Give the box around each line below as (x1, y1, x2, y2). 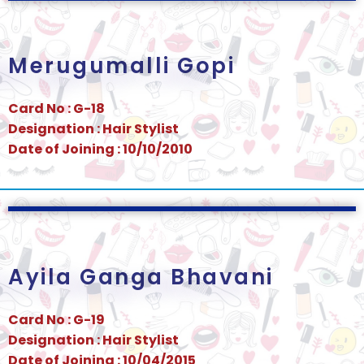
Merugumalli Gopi (8, 51, 235, 81)
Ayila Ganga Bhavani (8, 262, 274, 292)
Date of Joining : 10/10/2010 (8, 140, 193, 159)
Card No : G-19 (8, 310, 105, 329)
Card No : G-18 (8, 99, 105, 119)
